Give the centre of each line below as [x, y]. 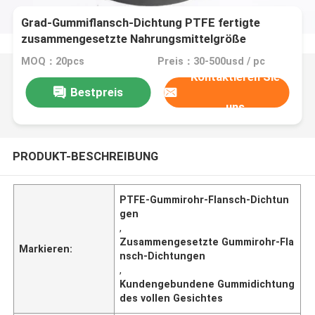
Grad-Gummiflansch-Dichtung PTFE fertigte [141, 23]
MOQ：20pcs [53, 62]
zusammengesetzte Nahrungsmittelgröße [134, 39]
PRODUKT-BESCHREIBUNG [85, 156]
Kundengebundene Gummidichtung [207, 284]
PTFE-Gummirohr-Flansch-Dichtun [205, 199]
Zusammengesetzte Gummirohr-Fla [207, 242]
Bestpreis [96, 92]
